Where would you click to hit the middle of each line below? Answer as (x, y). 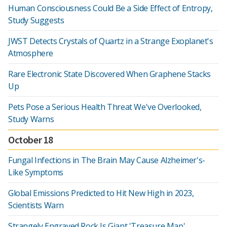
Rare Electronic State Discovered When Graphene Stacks (109, 74)
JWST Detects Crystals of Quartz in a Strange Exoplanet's (111, 41)
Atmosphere (31, 53)
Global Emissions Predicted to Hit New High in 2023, (101, 193)
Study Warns (31, 119)
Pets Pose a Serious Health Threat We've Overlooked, (105, 107)
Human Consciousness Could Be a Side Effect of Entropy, (110, 8)
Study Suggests (36, 20)
